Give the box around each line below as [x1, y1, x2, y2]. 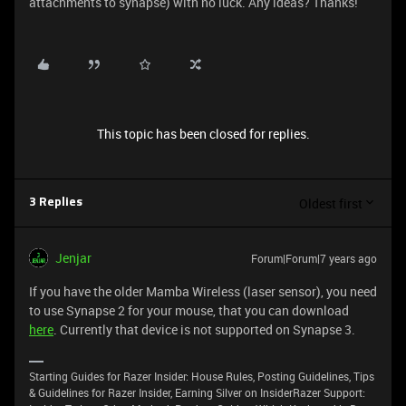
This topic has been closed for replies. [96, 125, 310, 142]
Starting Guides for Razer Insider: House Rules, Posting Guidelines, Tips [29, 369, 374, 383]
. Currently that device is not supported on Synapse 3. [53, 321, 355, 338]
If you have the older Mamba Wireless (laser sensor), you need [29, 283, 377, 300]
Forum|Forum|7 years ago [251, 251, 377, 266]
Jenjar [55, 249, 92, 266]
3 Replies [29, 197, 82, 208]
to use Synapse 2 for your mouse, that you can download [29, 302, 349, 319]
